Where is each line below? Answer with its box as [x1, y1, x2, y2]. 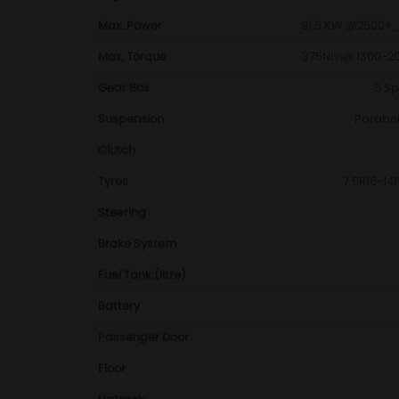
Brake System [98, 235, 176, 252]
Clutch [98, 142, 135, 159]
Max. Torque [98, 48, 167, 65]
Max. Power [98, 17, 162, 34]
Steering [98, 204, 146, 221]
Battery [98, 297, 140, 314]
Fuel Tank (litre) [98, 266, 186, 283]
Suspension [98, 110, 164, 127]
